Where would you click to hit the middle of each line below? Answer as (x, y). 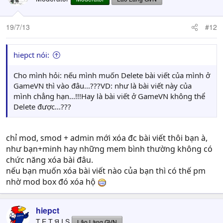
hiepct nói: (31, 55)
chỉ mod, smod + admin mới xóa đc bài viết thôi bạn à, (107, 138)
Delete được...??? (42, 107)
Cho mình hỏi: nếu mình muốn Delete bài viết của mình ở (112, 75)
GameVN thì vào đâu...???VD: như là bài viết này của (103, 86)
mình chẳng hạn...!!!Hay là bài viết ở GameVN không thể (109, 96)
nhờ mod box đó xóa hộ (52, 182)
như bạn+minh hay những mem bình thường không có (109, 149)
